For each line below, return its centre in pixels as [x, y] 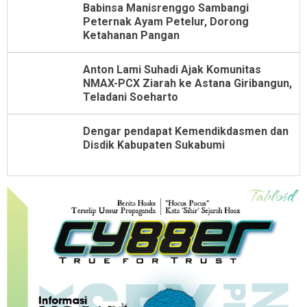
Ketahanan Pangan [131, 35]
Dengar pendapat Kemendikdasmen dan [186, 131]
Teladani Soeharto [131, 97]
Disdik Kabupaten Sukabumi [154, 145]
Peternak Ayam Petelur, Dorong [166, 21]
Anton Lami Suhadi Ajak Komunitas [172, 69]
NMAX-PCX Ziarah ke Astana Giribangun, [187, 83]
